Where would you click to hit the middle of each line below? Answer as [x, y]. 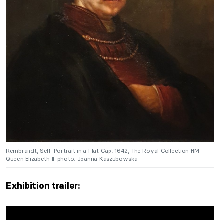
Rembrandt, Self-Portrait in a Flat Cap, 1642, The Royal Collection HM [103, 150]
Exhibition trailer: [43, 185]
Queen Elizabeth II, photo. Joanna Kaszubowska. [72, 158]
